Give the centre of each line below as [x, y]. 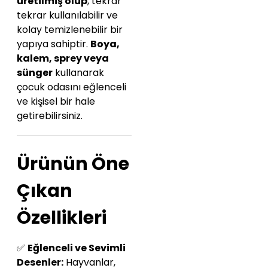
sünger [35, 73]
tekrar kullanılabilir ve [67, 16]
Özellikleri [62, 218]
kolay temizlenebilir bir [70, 30]
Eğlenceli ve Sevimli [77, 248]
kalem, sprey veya [63, 59]
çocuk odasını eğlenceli [71, 87]
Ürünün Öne [73, 164]
